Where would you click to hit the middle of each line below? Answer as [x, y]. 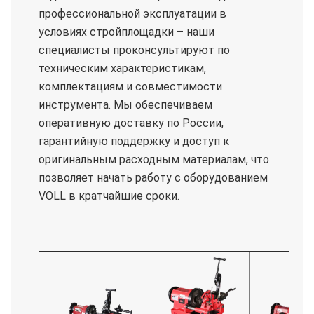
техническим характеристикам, [122, 68]
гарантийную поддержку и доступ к [134, 141]
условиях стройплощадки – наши [127, 32]
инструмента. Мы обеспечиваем [125, 105]
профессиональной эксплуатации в [132, 14]
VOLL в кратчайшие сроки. [109, 196]
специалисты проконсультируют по [134, 50]
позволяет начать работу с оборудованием [153, 178]
